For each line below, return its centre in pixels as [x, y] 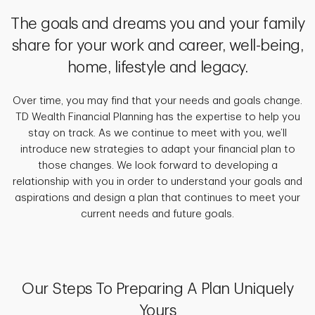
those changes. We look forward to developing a [157, 166]
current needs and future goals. [157, 214]
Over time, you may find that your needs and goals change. [157, 101]
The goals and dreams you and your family [157, 24]
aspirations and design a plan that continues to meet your [157, 198]
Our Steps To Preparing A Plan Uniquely [157, 289]
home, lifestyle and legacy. [157, 68]
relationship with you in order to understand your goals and [157, 182]
